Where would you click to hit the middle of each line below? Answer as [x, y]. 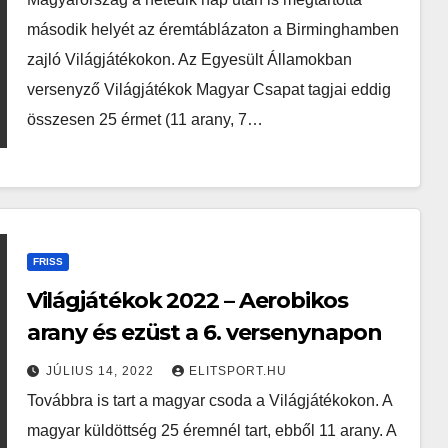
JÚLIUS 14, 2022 [101, 371]
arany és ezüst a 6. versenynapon [204, 332]
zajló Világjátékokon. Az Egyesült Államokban [189, 59]
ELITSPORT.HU [237, 371]
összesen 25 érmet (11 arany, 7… [144, 119]
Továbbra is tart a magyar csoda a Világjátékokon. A [209, 400]
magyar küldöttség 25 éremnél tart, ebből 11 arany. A [211, 430]
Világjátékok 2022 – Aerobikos [187, 300]
